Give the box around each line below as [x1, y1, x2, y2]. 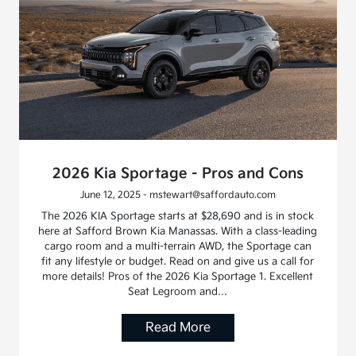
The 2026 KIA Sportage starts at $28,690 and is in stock [41, 209, 315, 222]
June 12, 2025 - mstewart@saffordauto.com [79, 188, 276, 201]
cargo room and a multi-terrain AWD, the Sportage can [44, 239, 311, 253]
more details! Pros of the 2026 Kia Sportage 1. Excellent [42, 269, 314, 283]
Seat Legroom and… [128, 284, 228, 298]
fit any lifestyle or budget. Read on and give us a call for [41, 254, 315, 268]
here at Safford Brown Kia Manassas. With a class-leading [38, 224, 318, 238]
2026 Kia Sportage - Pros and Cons [52, 164, 304, 182]
